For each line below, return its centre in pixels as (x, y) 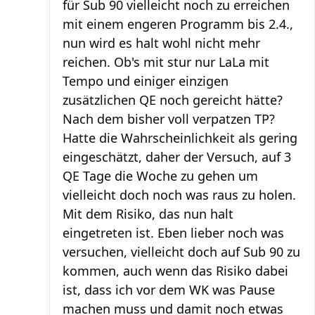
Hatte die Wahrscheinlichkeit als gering (180, 138)
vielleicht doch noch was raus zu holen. (179, 195)
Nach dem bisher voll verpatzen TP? (169, 119)
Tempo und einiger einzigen (146, 81)
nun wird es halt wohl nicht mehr (161, 43)
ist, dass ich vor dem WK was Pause (169, 290)
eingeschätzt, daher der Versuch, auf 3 (177, 157)
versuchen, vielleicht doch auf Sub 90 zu (181, 252)
